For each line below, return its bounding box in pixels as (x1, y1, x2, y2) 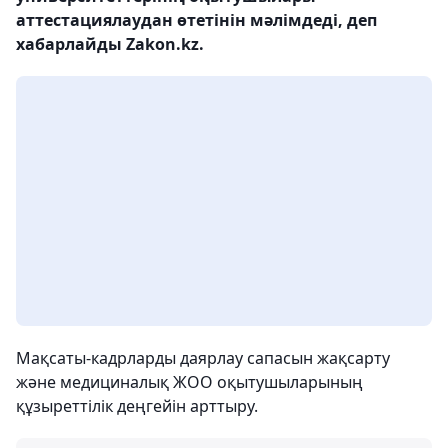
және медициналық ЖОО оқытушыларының (16, 371, 363, 393)
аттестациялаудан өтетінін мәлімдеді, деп (16, 9, 377, 31)
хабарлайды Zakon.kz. (16, 33, 204, 55)
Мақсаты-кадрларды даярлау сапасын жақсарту (16, 347, 390, 369)
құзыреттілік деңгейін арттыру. (16, 395, 258, 417)
